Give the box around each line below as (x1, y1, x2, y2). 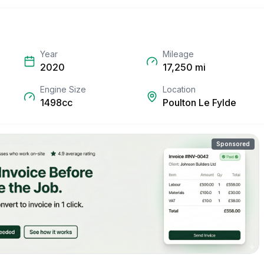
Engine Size (40, 84, 86, 94)
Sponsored (216, 140, 250, 147)
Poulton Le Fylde (163, 97, 236, 108)
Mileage (163, 49, 194, 59)
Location (163, 84, 196, 94)
